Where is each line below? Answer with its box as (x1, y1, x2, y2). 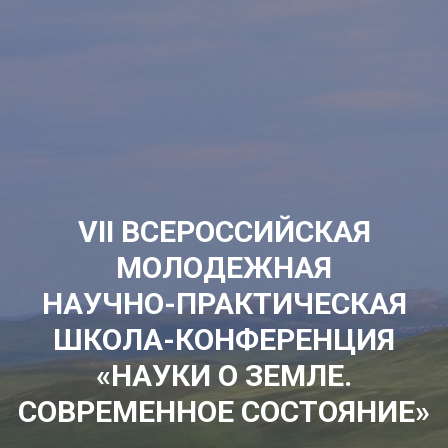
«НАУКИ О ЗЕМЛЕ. (96, 358, 352, 393)
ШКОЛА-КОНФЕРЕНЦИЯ (53, 322, 395, 357)
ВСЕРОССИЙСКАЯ (120, 214, 371, 249)
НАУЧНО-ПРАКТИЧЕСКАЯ (41, 286, 407, 321)
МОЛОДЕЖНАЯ (116, 250, 332, 285)
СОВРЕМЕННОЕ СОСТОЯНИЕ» (18, 394, 430, 429)
